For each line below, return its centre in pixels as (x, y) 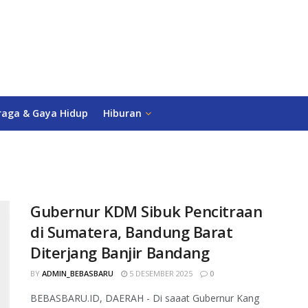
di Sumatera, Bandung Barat (132, 232)
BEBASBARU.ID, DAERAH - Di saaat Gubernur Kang (145, 298)
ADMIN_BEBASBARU (78, 273)
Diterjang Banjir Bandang (120, 252)
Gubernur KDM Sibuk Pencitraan (146, 211)
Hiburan (122, 113)
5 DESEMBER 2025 (160, 273)
